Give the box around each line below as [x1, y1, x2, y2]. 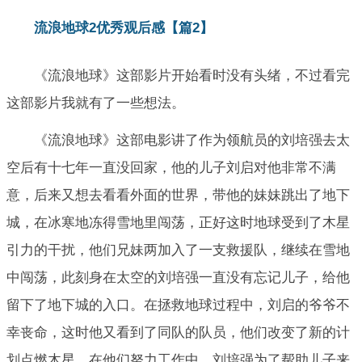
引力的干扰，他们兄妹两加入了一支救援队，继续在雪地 [6, 242, 350, 258]
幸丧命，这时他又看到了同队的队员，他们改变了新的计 [6, 324, 350, 340]
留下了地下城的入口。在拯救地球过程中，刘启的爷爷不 [6, 297, 350, 313]
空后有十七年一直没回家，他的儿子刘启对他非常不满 [6, 159, 336, 175]
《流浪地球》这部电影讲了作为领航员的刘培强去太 [34, 132, 350, 148]
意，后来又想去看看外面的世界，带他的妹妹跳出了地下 [6, 187, 350, 203]
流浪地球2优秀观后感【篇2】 [34, 19, 213, 36]
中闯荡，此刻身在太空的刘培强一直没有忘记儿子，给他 [6, 269, 350, 285]
